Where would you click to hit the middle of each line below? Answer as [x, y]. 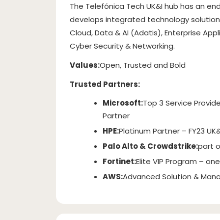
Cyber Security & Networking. [122, 46]
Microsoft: [123, 103]
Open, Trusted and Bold [143, 65]
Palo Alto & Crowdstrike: [150, 146]
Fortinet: [119, 161]
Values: [85, 65]
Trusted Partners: [105, 84]
